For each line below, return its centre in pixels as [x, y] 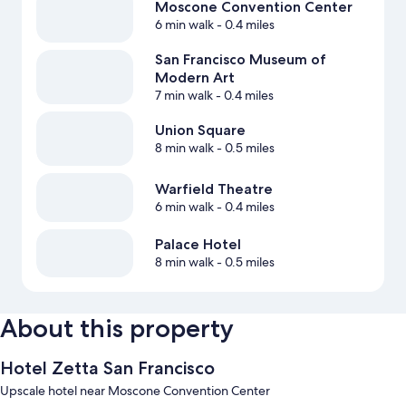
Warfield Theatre [213, 189]
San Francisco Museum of [240, 60]
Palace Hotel [198, 245]
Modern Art [194, 78]
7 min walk [184, 96]
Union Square [200, 130]
